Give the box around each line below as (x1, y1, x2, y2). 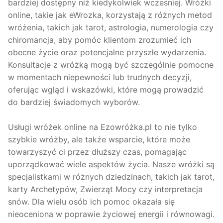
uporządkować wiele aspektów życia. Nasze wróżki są (8, 159, 215, 169)
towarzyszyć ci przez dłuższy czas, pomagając (8, 146, 187, 157)
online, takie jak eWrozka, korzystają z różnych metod (8, 9, 212, 20)
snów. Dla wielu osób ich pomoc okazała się (8, 196, 175, 207)
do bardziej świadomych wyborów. (8, 97, 140, 107)
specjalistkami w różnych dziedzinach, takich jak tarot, (8, 171, 215, 182)
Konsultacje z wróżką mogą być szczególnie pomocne (8, 59, 214, 70)
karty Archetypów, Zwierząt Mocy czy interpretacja (8, 184, 203, 194)
